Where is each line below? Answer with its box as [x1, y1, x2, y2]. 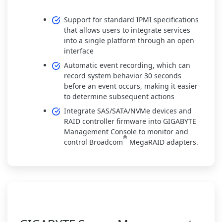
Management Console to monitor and [64, 126, 188, 136]
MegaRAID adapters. [127, 137, 198, 147]
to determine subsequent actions [64, 91, 174, 101]
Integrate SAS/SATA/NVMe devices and [64, 106, 192, 115]
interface [64, 46, 94, 55]
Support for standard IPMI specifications [64, 14, 199, 24]
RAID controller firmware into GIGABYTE [64, 116, 196, 126]
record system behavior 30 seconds [64, 70, 181, 80]
